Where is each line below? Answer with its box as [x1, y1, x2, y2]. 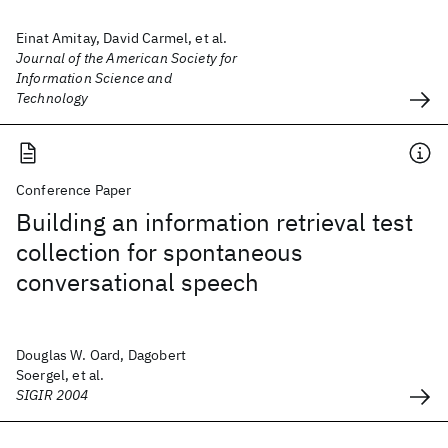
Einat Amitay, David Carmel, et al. [16, 29, 228, 47]
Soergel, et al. [16, 366, 105, 384]
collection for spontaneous [16, 236, 303, 268]
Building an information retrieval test [16, 206, 413, 238]
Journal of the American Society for [16, 49, 238, 67]
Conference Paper [16, 181, 132, 199]
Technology [16, 89, 89, 107]
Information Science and [16, 69, 172, 87]
